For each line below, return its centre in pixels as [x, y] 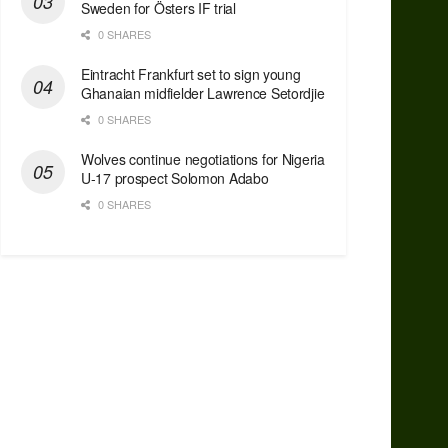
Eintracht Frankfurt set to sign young [191, 74]
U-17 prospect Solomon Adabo [175, 178]
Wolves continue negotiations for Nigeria [203, 159]
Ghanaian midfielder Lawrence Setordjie [203, 93]
